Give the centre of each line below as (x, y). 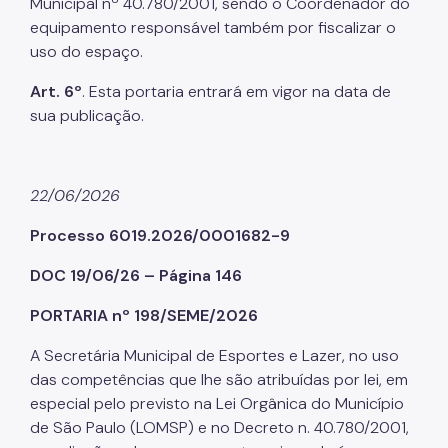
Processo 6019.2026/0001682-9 (160, 235)
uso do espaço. (86, 51)
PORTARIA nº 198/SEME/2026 (144, 315)
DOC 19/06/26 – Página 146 (136, 275)
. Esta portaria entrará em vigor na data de (236, 91)
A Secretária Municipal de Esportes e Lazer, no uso (214, 355)
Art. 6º (56, 91)
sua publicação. (87, 115)
